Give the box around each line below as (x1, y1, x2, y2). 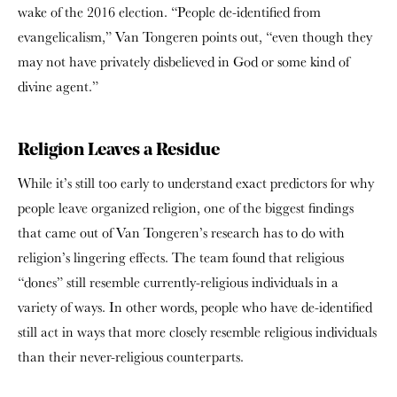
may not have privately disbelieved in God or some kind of (18, 52, 349, 71)
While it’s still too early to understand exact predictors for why (18, 174, 374, 192)
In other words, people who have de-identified (109, 298, 372, 316)
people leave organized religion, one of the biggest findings (18, 198, 354, 217)
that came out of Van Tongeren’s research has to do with (18, 223, 345, 242)
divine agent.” (18, 77, 98, 96)
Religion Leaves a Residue (18, 142, 220, 160)
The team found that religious (172, 248, 344, 267)
